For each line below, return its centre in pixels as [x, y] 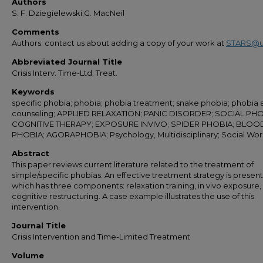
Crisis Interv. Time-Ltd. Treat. [65, 73]
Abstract [31, 153]
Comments [36, 32]
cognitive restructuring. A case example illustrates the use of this [133, 196]
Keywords [33, 92]
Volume [28, 255]
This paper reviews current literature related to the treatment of [133, 164]
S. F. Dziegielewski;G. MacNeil [68, 13]
